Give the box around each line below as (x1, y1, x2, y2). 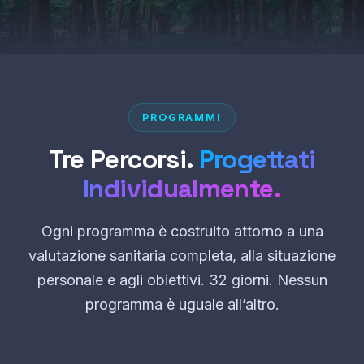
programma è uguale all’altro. (84, 296, 279, 313)
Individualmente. (83, 172, 281, 205)
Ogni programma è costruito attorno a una (41, 223, 323, 240)
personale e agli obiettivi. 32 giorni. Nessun (37, 271, 327, 288)
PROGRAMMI (141, 111, 223, 123)
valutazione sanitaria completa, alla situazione (28, 247, 336, 264)
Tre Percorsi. (48, 143, 199, 175)
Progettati (198, 143, 316, 175)
